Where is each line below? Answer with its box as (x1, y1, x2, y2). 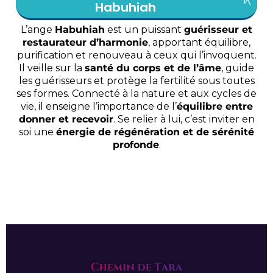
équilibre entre (176, 101, 253, 113)
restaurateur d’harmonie (23, 37, 148, 49)
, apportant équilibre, (148, 37, 250, 49)
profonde (112, 139, 159, 151)
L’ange (21, 24, 55, 36)
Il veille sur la (19, 62, 85, 74)
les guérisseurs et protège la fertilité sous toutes (18, 75, 255, 87)
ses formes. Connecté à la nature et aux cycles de (16, 88, 257, 100)
